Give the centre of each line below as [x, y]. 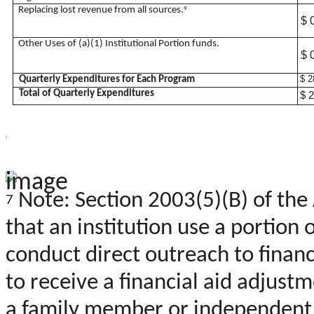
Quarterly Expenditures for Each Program [107, 79]
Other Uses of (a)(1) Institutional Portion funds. [119, 43]
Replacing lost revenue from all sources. [101, 10]
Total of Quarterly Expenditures [87, 93]
